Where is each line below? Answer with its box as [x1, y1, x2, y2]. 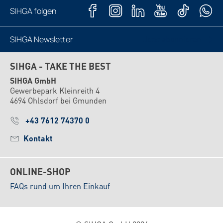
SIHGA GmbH [10, 75, 56, 86]
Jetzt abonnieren [143, 34, 201, 45]
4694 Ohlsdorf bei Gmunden [10, 95, 107, 106]
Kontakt [23, 133, 53, 144]
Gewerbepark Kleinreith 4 [10, 85, 100, 96]
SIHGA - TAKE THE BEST [10, 60, 111, 72]
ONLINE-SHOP [10, 166, 71, 178]
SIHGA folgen [10, 5, 56, 16]
